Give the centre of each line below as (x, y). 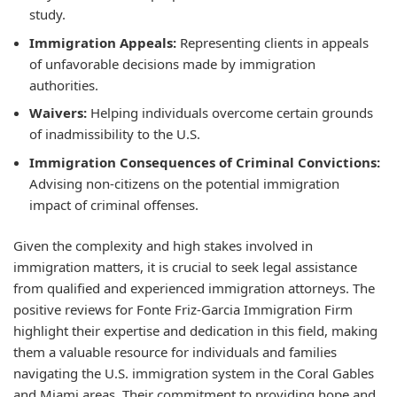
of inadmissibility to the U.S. (115, 134)
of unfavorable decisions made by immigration (172, 63)
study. (47, 14)
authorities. (64, 85)
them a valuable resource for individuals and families (175, 352)
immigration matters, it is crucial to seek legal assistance (185, 267)
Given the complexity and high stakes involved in (163, 245)
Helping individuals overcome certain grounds (230, 113)
